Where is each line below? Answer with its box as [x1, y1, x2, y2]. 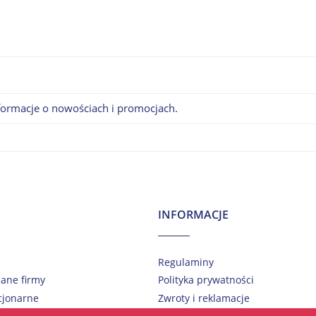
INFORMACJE [158, 206, 229, 222]
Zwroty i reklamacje [158, 291, 250, 305]
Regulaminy [158, 255, 214, 269]
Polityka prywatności [158, 273, 254, 287]
